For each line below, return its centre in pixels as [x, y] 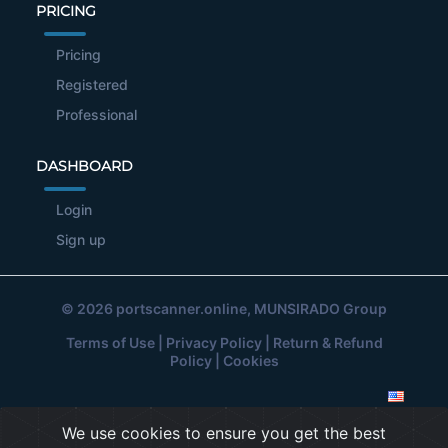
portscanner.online [181, 309]
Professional [96, 115]
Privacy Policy [213, 343]
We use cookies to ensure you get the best [224, 433]
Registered [92, 85]
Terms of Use [110, 343]
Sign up [81, 240]
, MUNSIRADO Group [317, 309]
